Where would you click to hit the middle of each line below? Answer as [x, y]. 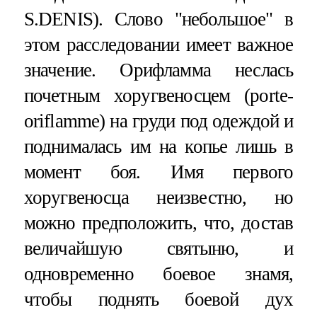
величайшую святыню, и [158, 248]
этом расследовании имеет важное [158, 44]
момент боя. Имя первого [158, 172]
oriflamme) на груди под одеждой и [158, 121]
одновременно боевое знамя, [158, 273]
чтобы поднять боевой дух [158, 299]
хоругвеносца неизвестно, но [158, 197]
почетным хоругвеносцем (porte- [158, 95]
